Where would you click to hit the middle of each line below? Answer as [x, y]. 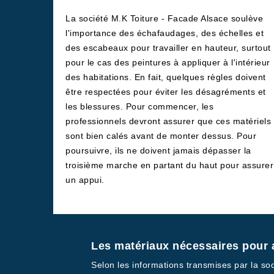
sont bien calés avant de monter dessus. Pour [161, 136]
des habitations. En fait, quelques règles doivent [166, 77]
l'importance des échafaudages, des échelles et [165, 33]
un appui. [85, 180]
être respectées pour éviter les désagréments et [166, 92]
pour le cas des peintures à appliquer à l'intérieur [168, 62]
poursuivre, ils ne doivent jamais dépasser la [158, 150]
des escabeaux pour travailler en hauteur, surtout [168, 48]
